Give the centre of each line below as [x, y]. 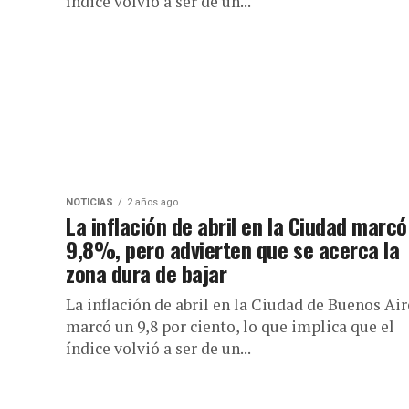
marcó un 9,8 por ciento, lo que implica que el [230, 326]
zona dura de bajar [147, 273]
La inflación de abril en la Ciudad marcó [236, 225]
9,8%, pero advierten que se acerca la [233, 249]
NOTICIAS [89, 202]
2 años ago [152, 202]
